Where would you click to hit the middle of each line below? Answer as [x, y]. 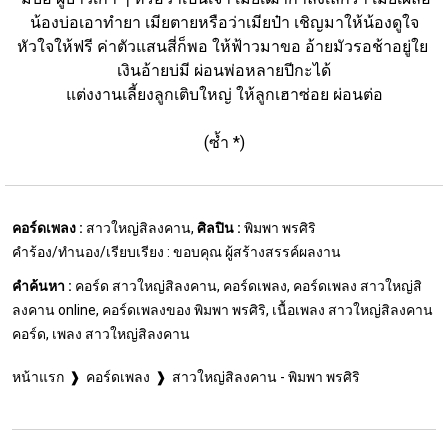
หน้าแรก [38, 376]
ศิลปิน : [219, 227]
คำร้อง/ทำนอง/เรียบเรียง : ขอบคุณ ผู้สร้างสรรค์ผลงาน [176, 251]
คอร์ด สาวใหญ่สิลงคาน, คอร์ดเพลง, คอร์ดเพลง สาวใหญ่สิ [247, 285]
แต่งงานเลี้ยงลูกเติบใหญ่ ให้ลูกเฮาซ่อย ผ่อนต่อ [224, 94]
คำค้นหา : [42, 285]
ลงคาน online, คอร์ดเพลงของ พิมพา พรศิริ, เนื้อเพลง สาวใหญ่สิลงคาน [222, 309]
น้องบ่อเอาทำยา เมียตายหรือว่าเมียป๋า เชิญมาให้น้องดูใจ [224, 22]
